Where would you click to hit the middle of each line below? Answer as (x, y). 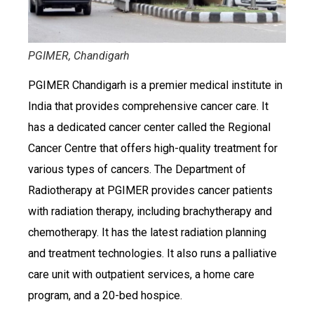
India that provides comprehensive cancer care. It (148, 107)
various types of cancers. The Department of (137, 170)
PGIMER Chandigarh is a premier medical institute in (155, 86)
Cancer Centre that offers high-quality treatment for (153, 149)
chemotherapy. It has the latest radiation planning (147, 233)
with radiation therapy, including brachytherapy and (150, 212)
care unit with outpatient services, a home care (141, 275)
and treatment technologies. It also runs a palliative (152, 254)
